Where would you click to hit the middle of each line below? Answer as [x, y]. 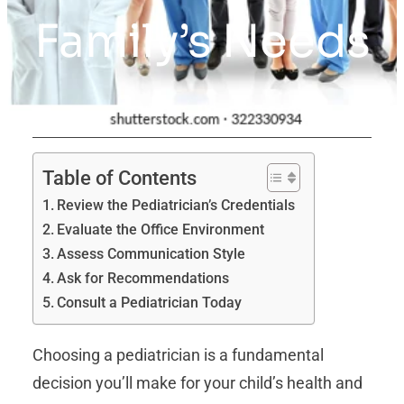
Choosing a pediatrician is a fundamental [178, 355]
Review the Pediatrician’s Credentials [176, 206]
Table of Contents [119, 178]
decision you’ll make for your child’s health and [197, 383]
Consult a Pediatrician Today [150, 303]
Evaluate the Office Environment [161, 230]
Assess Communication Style [151, 254]
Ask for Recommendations [143, 279]
